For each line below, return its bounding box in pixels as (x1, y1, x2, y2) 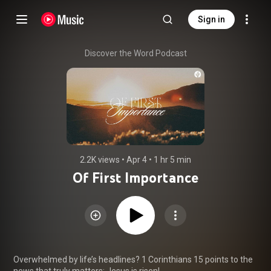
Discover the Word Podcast (84, 48, 187, 58)
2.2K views (80, 154, 120, 165)
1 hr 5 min (154, 154, 191, 165)
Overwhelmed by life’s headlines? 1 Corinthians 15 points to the (13, 254, 253, 264)
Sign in (198, 15, 225, 24)
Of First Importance (73, 168, 198, 186)
